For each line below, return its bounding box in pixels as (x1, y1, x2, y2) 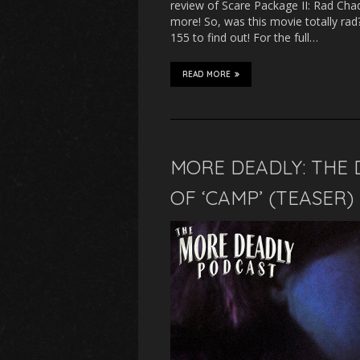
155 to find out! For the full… (170, 30, 318, 46)
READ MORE (182, 69, 231, 80)
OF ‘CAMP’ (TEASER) (170, 186, 354, 211)
